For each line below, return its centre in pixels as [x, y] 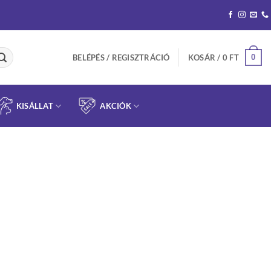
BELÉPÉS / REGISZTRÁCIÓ [121, 57]
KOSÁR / [205, 57]
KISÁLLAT [34, 106]
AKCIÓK [116, 106]
